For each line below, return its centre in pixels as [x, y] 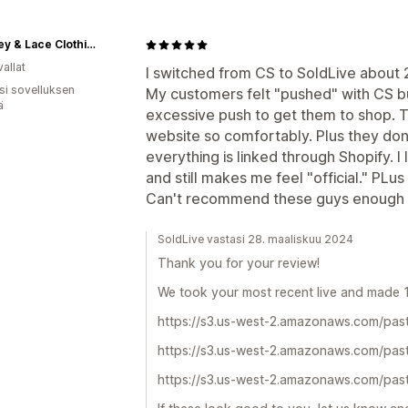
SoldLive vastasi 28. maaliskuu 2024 [255, 239]
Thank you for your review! [239, 263]
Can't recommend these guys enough [275, 199]
